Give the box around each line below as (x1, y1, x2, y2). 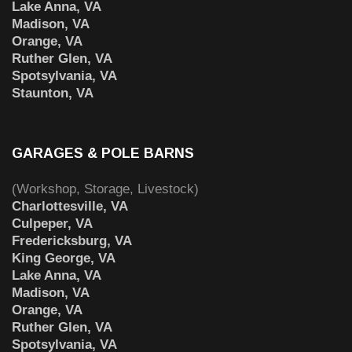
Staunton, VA (12, 85, 93, 101)
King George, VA (12, 250, 115, 266)
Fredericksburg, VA (12, 233, 132, 248)
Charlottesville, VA (12, 198, 128, 214)
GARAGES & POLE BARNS (12, 145, 194, 161)
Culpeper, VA (12, 215, 93, 231)
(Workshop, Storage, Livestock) (12, 181, 199, 196)
